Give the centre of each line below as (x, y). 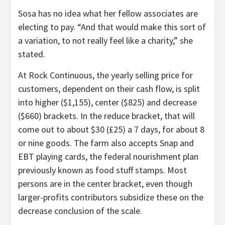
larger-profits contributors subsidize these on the (111, 197)
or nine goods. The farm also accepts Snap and (106, 143)
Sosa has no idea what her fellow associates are (108, 13)
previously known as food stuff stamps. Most (102, 170)
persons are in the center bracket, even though (105, 183)
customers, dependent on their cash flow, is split (109, 88)
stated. (32, 54)
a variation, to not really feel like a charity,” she (105, 40)
